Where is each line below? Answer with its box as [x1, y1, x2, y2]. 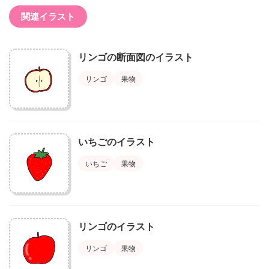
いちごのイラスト [78, 134, 155, 148]
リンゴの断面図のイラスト [78, 49, 193, 64]
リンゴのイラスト [78, 219, 155, 233]
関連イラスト [21, 11, 75, 22]
